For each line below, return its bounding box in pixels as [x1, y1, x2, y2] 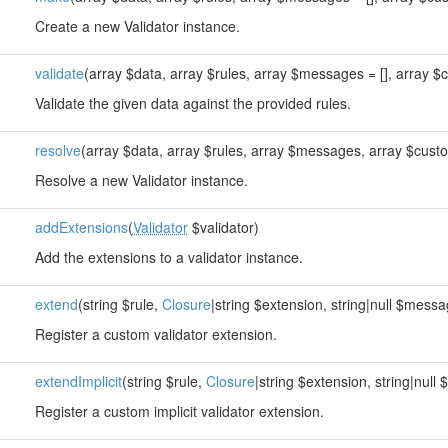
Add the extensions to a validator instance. [34, 247, 303, 267]
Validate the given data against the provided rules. [34, 93, 351, 113]
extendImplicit [34, 371, 122, 391]
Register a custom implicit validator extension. [34, 401, 324, 421]
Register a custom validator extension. [34, 324, 277, 344]
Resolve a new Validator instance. [34, 170, 248, 190]
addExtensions [34, 217, 128, 237]
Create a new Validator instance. [34, 16, 240, 36]
